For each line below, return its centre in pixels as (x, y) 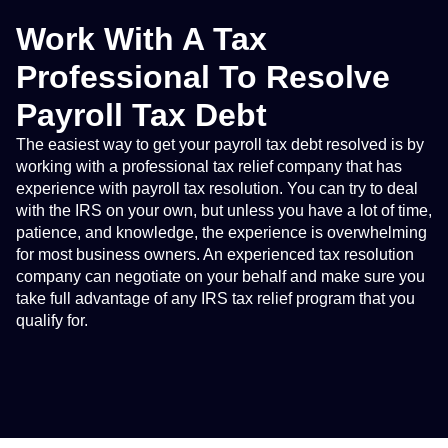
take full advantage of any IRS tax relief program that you (215, 299)
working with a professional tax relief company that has (209, 167)
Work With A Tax (141, 39)
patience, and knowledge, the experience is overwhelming (221, 233)
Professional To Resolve (203, 77)
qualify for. (54, 321)
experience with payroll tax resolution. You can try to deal (217, 189)
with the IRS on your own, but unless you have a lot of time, (224, 211)
